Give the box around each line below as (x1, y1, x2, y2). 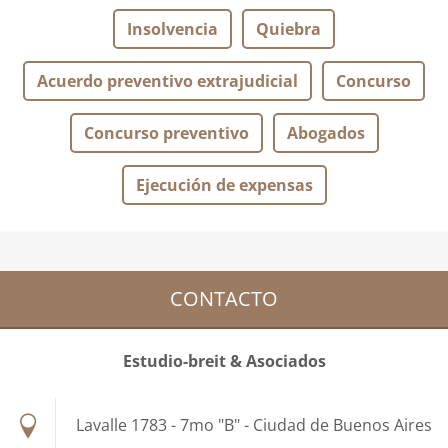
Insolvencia (127, 18, 218, 40)
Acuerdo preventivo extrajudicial (37, 70, 298, 92)
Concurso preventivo (83, 122, 249, 144)
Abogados (286, 122, 365, 144)
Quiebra (256, 18, 321, 40)
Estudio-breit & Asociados (122, 350, 326, 372)
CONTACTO (170, 285, 278, 312)
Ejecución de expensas (135, 174, 313, 196)
